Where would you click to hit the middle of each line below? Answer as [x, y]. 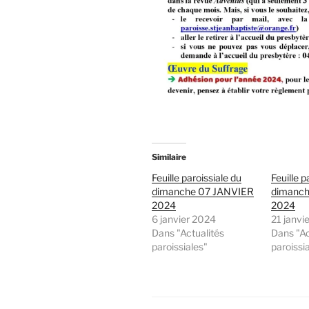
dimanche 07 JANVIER [203, 192]
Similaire [169, 157]
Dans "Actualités [188, 233]
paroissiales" [180, 247]
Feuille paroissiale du [197, 178]
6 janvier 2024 [184, 219]
